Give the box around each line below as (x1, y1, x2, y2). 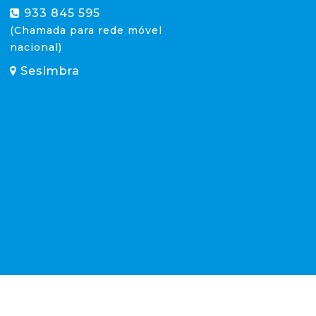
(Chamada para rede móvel (10, 24, 162, 37)
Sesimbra (17, 64, 80, 78)
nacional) (10, 41, 62, 54)
